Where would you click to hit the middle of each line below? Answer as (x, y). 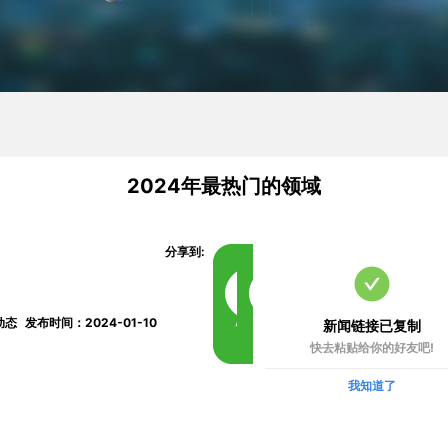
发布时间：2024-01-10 (91, 323)
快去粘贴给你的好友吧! (372, 347)
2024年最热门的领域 (224, 185)
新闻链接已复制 (372, 325)
